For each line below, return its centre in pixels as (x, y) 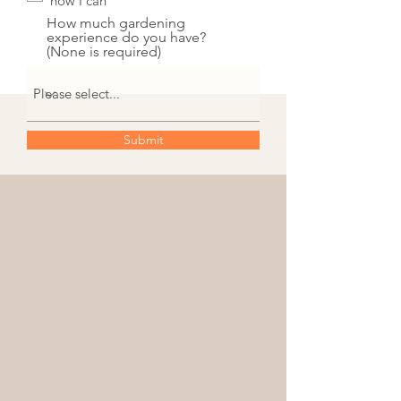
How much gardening (116, 23)
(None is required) (104, 51)
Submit (143, 140)
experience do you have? (126, 37)
